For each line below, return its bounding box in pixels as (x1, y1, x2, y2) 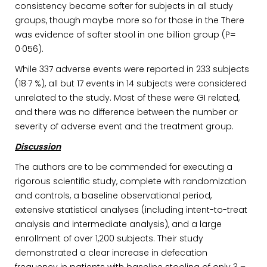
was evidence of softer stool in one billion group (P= (15, 29, 235, 41)
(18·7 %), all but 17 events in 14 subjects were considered (15, 77, 247, 89)
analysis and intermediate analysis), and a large (15, 218, 222, 230)
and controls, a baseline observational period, (15, 190, 212, 201)
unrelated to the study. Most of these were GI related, (15, 92, 240, 104)
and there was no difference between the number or (15, 106, 238, 118)
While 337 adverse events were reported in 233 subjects (15, 63, 249, 75)
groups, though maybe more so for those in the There (15, 14, 244, 26)
